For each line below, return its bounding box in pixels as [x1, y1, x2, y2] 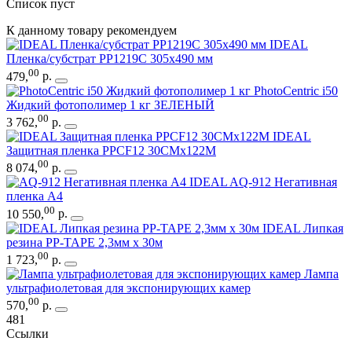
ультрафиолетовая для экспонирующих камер [6, 280, 251, 295]
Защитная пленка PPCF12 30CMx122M [6, 143, 216, 157]
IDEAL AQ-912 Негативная [189, 175, 337, 189]
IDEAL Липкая [262, 221, 343, 235]
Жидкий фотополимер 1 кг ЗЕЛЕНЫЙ [6, 97, 214, 112]
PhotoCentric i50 [254, 83, 338, 97]
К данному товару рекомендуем [6, 24, 177, 38]
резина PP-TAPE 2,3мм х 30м [6, 235, 163, 249]
